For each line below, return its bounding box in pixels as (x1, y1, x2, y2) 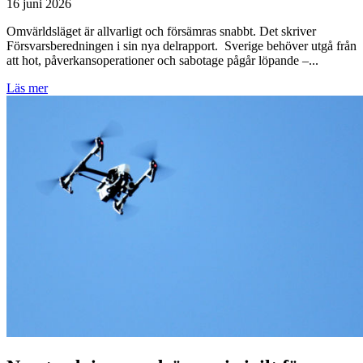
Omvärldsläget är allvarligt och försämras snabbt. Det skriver (6, 23, 316, 38)
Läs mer (6, 80, 48, 95)
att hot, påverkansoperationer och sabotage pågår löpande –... (6, 53, 318, 67)
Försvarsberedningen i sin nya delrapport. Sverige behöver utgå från (6, 38, 357, 53)
